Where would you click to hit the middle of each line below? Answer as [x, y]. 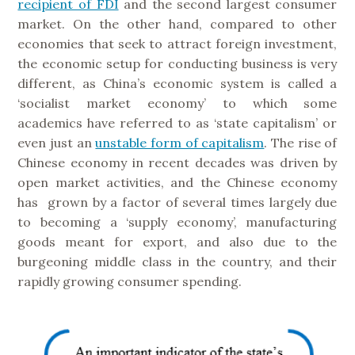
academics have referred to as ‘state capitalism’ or [177, 122]
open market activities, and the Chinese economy [177, 182]
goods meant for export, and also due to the [177, 241]
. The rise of [301, 142]
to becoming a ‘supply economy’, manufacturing [177, 221]
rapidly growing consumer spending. [130, 281]
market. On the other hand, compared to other [177, 23]
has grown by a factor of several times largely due [177, 202]
